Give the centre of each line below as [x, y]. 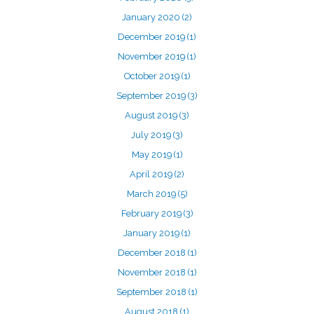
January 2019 [152, 233]
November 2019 [152, 56]
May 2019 [152, 155]
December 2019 [152, 37]
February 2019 [152, 213]
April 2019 [152, 174]
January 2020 [152, 17]
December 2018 [152, 253]
